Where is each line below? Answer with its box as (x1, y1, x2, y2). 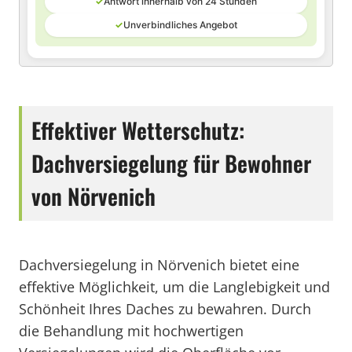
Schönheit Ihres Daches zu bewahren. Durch (19, 299, 311, 318)
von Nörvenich (31, 180, 156, 212)
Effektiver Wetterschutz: (31, 114, 244, 146)
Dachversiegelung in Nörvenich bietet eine (19, 255, 299, 274)
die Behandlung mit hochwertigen (19, 321, 244, 340)
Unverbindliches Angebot (123, 19, 237, 31)
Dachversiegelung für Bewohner (31, 147, 311, 179)
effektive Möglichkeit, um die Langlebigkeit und (19, 277, 330, 296)
